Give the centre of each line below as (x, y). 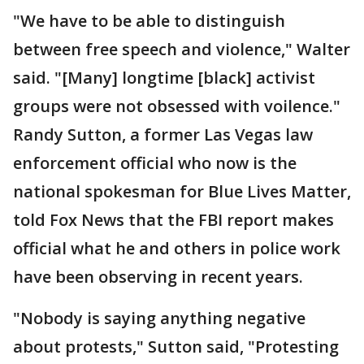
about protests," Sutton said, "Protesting (176, 347)
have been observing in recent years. (158, 277)
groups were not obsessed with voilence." (177, 106)
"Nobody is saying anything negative (159, 318)
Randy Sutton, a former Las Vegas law (163, 135)
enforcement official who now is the (155, 163)
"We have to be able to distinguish (149, 21)
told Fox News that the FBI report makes (173, 220)
